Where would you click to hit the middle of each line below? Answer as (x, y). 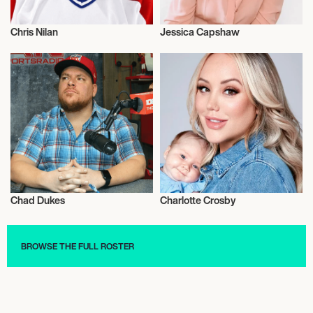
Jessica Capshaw (200, 31)
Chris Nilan (34, 31)
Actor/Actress (205, 43)
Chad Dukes (38, 200)
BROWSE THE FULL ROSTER (78, 246)
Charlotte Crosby (198, 200)
